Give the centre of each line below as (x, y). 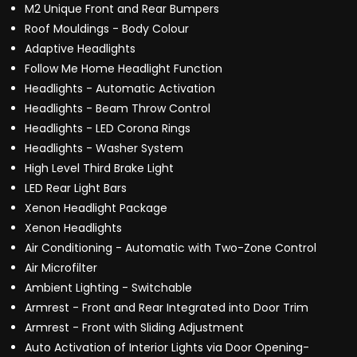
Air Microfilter (61, 268)
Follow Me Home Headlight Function (124, 69)
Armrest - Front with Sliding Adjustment (134, 328)
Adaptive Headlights (80, 49)
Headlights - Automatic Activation (120, 89)
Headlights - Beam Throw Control (118, 109)
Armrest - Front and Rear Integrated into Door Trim (167, 308)
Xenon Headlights (73, 228)
